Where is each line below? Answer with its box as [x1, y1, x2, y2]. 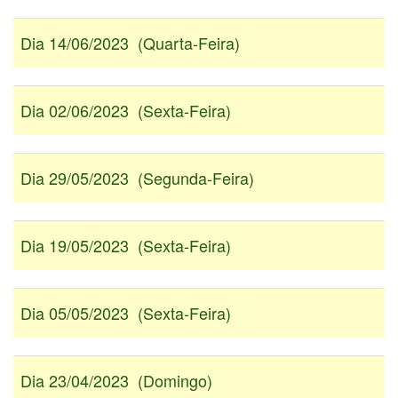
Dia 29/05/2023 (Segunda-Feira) [20, 166, 254, 190]
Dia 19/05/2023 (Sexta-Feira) [20, 234, 231, 258]
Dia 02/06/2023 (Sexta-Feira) [20, 99, 231, 123]
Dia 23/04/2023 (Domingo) [20, 369, 212, 393]
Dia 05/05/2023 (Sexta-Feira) [20, 301, 231, 325]
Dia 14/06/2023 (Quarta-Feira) [20, 31, 240, 55]
